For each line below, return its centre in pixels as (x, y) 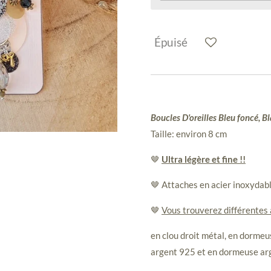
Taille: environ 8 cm (189, 134)
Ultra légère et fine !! (204, 159)
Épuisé (171, 42)
